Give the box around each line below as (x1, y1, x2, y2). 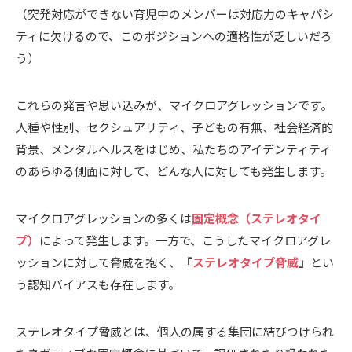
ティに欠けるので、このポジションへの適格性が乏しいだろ (16, 27, 332, 44)
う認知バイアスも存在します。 (16, 275, 180, 292)
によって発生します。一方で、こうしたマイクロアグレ (39, 231, 331, 248)
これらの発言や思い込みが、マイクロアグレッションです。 (16, 96, 332, 113)
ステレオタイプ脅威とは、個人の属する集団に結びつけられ (16, 322, 334, 339)
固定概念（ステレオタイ (192, 209, 321, 226)
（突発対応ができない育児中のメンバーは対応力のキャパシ (16, 5, 334, 22)
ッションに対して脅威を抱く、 (16, 253, 181, 270)
